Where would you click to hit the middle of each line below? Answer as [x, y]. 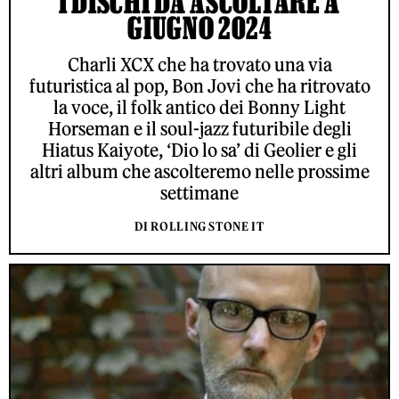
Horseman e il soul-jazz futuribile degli [199, 128]
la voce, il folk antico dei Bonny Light [199, 107]
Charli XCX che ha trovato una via [199, 64]
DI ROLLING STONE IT [199, 226]
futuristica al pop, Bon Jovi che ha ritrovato [199, 85]
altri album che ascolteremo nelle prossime [199, 171]
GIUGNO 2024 [199, 27]
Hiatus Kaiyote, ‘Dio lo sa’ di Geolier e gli [199, 150]
